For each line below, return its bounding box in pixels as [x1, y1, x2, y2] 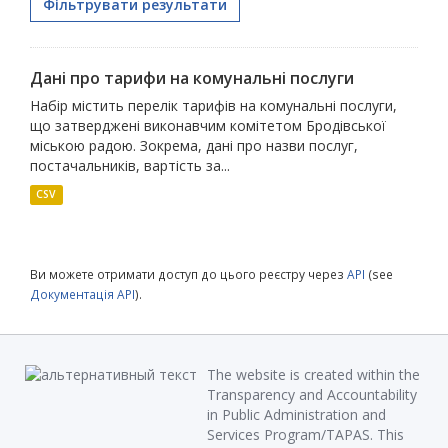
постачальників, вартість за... [30, 155, 230, 175]
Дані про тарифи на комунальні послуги [30, 66, 354, 89]
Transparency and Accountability [207, 384, 417, 404]
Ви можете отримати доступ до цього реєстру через [30, 265, 347, 282]
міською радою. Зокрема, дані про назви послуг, [30, 135, 358, 155]
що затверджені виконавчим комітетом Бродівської [30, 115, 386, 135]
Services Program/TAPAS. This [207, 424, 404, 444]
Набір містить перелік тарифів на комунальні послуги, [30, 95, 397, 115]
